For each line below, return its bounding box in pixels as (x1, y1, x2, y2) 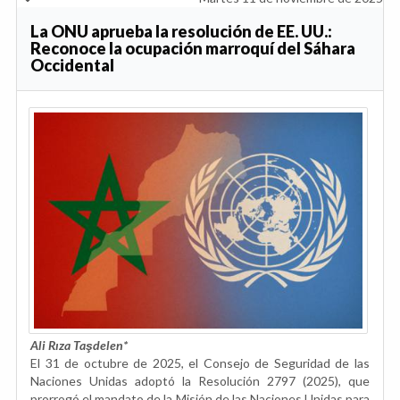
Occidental (30, 54, 114, 75)
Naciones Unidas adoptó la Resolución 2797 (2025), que (30, 372, 370, 388)
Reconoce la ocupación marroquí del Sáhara (30, 37, 355, 58)
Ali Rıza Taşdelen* (30, 337, 128, 353)
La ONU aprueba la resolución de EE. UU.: (30, 21, 332, 41)
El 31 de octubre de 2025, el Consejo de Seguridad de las (30, 354, 370, 371)
